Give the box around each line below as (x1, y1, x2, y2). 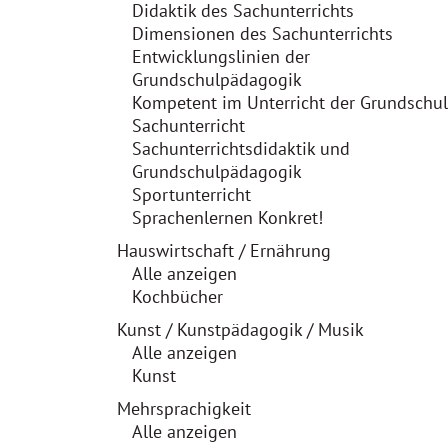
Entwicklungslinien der (132, 45, 310, 68)
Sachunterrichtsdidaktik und (132, 137, 350, 160)
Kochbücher (132, 285, 223, 308)
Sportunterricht (132, 183, 251, 206)
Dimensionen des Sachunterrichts (132, 22, 393, 45)
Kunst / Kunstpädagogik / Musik (117, 318, 364, 341)
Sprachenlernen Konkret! (132, 206, 323, 229)
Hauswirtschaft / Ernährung (117, 239, 331, 262)
